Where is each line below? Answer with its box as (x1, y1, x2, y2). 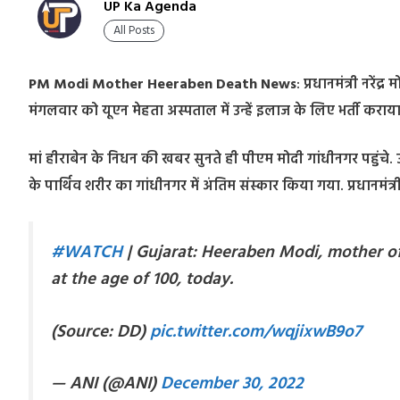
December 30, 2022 (161, 371, 304, 398)
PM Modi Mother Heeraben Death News (29, 72, 296, 96)
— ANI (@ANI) (51, 371, 161, 398)
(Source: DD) (51, 318, 150, 346)
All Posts (113, 21, 154, 41)
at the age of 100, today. (51, 265, 233, 293)
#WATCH (51, 238, 122, 266)
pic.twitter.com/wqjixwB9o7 (150, 318, 362, 346)
